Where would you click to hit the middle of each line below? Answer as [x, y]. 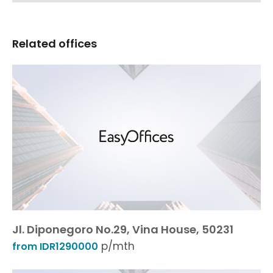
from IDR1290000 [55, 246]
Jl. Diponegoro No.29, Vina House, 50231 [123, 229]
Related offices [55, 44]
